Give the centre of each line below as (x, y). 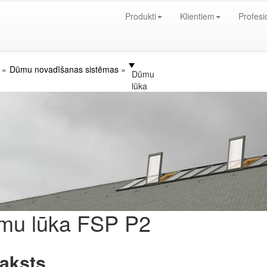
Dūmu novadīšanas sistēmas (64, 69)
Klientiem (197, 16)
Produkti (141, 16)
